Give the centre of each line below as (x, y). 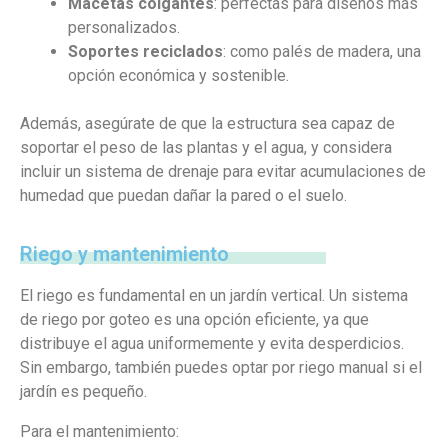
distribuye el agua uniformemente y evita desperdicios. (212, 343)
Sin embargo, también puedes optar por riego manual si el (221, 367)
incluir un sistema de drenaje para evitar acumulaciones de (223, 171)
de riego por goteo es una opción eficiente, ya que (194, 319)
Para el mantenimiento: (99, 431)
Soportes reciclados (145, 51)
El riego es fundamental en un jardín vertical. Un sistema (214, 295)
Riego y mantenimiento (124, 254)
